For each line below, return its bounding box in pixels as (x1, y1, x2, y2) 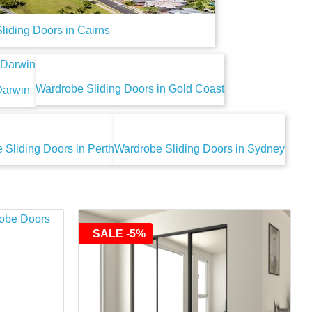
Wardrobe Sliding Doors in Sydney (114, 142, 285, 155)
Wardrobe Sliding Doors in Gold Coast (36, 83, 224, 95)
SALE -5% (93, 227, 146, 240)
